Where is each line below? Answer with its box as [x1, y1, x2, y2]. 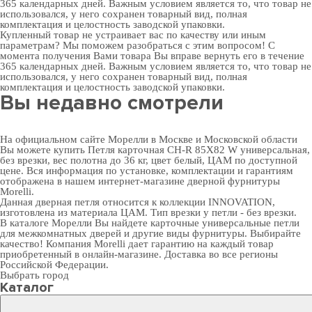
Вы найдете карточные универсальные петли [92, 217, 299, 228]
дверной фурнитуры [187, 175, 280, 187]
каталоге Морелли [10, 217, 92, 228]
